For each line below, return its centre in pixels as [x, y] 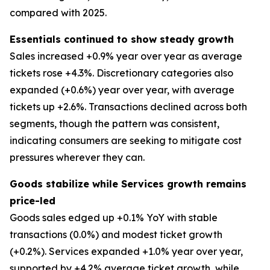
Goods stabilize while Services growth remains [128, 184]
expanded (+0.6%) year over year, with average [122, 90]
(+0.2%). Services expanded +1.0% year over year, [126, 251]
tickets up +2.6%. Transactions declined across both [128, 107]
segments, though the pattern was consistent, [115, 124]
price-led [33, 201]
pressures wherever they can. [77, 157]
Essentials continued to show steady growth [122, 39]
